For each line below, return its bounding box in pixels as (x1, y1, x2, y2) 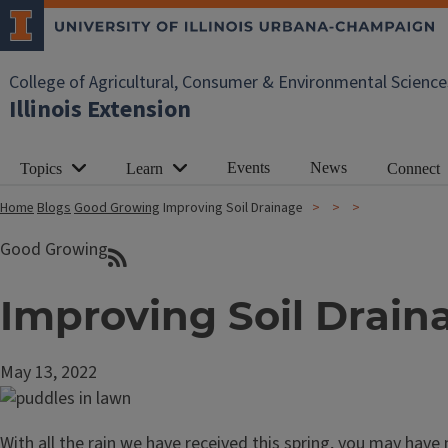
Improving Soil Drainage (163, 198, 303, 218)
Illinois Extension (9, 92, 191, 127)
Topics (20, 160, 62, 177)
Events (227, 158, 270, 176)
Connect (387, 160, 440, 177)
